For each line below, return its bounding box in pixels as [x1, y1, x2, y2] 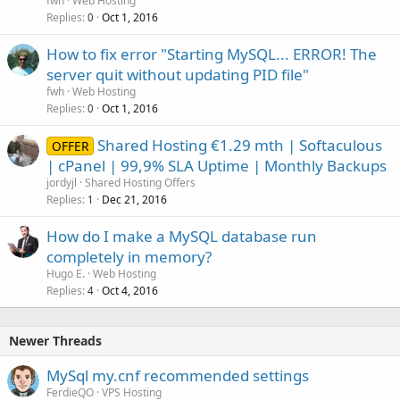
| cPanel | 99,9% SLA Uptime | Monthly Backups [46, 155, 387, 177]
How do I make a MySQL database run [46, 226, 317, 247]
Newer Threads [9, 332, 102, 350]
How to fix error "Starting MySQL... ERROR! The [46, 44, 377, 65]
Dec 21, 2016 [102, 192, 167, 208]
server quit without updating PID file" [46, 64, 309, 86]
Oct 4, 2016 [102, 283, 158, 299]
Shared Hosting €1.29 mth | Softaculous [96, 135, 382, 156]
